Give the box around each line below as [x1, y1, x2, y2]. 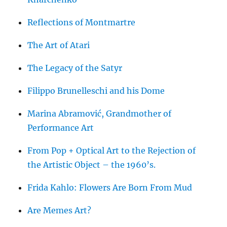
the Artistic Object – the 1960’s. [27, 160, 156, 170]
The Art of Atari [27, 40, 90, 51]
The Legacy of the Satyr [27, 63, 123, 73]
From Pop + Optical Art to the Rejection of [27, 145, 196, 156]
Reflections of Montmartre [27, 17, 136, 28]
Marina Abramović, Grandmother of [27, 108, 172, 119]
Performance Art [27, 123, 94, 133]
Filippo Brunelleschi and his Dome [27, 86, 165, 96]
